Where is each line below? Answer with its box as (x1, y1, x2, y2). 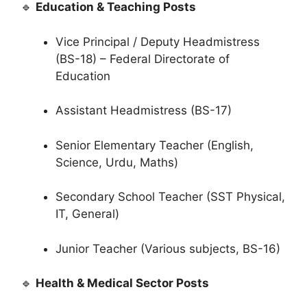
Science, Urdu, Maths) (56, 155, 178, 169)
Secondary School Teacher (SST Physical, (56, 190, 285, 204)
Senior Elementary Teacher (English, (56, 138, 254, 152)
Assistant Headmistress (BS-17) (56, 103, 232, 118)
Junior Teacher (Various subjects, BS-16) (56, 241, 280, 256)
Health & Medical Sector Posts (36, 276, 209, 291)
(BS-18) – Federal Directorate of (56, 51, 230, 66)
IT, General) (56, 207, 119, 221)
